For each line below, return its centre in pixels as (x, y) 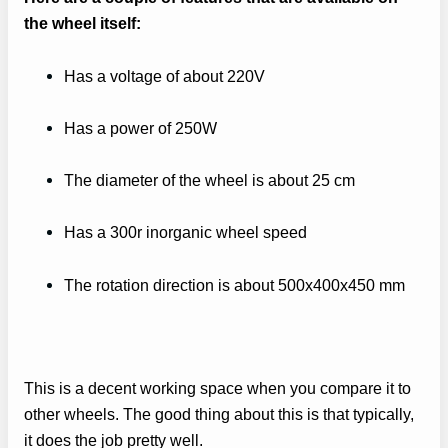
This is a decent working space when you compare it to (217, 387)
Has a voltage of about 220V (164, 75)
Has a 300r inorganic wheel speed (185, 232)
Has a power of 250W (140, 128)
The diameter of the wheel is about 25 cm (209, 180)
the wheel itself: (82, 22)
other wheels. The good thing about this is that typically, (219, 413)
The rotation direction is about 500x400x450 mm (234, 284)
